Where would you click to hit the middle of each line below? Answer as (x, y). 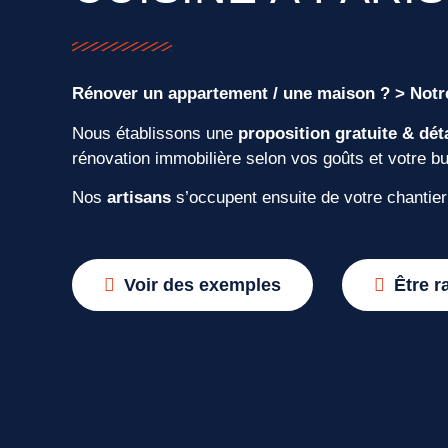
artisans (139, 198)
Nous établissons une (155, 133)
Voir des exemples (202, 285)
